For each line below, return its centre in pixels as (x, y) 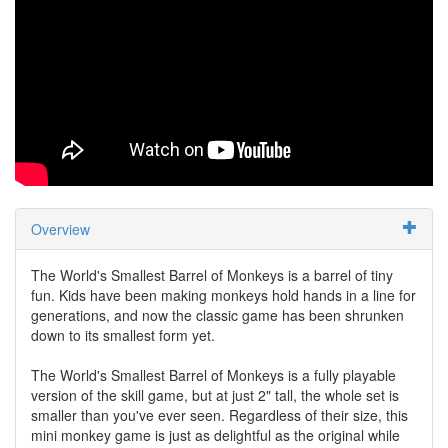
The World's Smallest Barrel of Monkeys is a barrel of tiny (212, 274)
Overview (60, 228)
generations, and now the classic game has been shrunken (217, 314)
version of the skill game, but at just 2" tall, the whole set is (215, 394)
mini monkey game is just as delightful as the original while (215, 434)
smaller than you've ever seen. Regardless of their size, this (219, 414)
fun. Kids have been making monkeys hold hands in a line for (223, 294)
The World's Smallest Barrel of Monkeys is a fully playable (213, 374)
